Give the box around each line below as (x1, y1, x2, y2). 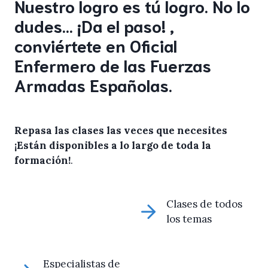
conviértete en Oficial (14, 34, 177, 56)
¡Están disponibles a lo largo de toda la (14, 139, 211, 152)
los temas (166, 212, 212, 226)
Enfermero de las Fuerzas (14, 54, 211, 75)
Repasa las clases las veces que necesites (14, 124, 227, 137)
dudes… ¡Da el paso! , (14, 14, 174, 36)
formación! (14, 154, 71, 167)
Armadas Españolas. (14, 74, 172, 95)
